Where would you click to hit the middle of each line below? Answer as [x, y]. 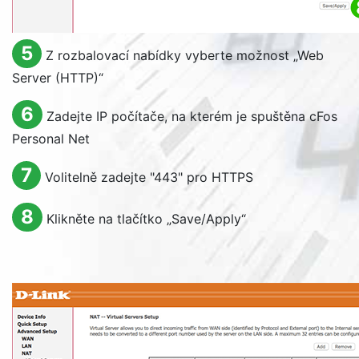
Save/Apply [206, 219]
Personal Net [51, 139]
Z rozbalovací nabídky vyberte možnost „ [171, 55]
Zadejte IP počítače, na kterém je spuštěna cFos [192, 116]
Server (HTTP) [55, 78]
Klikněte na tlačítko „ [109, 219]
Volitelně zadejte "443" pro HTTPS [149, 177]
